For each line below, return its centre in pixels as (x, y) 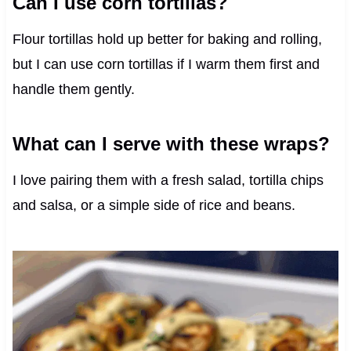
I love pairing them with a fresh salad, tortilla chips (168, 180)
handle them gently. (73, 89)
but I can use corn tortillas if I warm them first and (166, 64)
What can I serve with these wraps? (171, 143)
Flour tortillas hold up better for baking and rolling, (167, 39)
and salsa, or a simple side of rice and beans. (154, 205)
